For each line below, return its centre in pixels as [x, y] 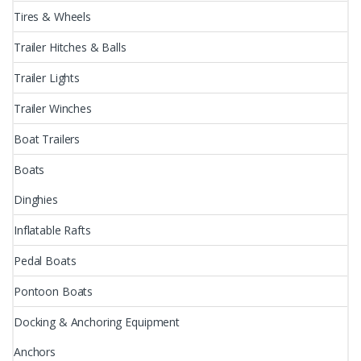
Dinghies [36, 199]
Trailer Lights [47, 77]
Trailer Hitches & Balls [70, 47]
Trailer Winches [53, 108]
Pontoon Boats [54, 291]
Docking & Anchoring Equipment [97, 322]
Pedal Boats [45, 260]
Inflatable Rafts [52, 230]
